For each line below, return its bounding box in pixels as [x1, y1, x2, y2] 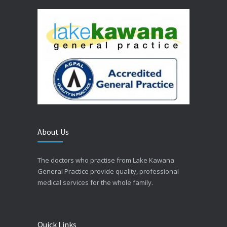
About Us [37, 126, 69, 137]
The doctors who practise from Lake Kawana [37, 155, 174, 165]
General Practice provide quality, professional [37, 166, 179, 176]
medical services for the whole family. [37, 177, 153, 187]
